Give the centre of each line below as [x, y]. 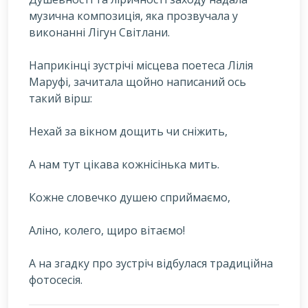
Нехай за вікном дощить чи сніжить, [128, 131]
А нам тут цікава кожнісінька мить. [124, 164]
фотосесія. [56, 279]
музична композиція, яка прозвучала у [133, 15]
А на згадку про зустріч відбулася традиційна [151, 263]
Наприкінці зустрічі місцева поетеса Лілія [141, 65]
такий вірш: [60, 98]
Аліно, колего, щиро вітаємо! [107, 230]
